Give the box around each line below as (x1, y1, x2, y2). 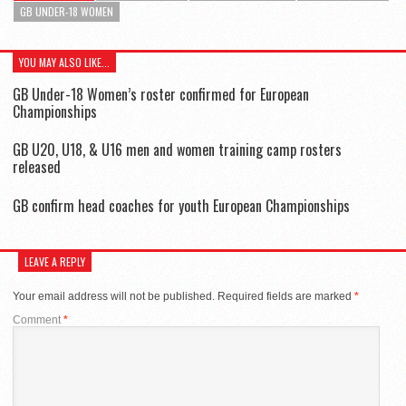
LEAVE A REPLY (24, 253, 85, 269)
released (13, 156, 61, 179)
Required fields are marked (217, 289, 354, 303)
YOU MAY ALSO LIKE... (19, 54, 110, 71)
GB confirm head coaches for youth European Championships (13, 194, 350, 217)
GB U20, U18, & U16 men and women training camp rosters (13, 139, 342, 161)
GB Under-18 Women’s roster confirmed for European (13, 83, 309, 106)
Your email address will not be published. (13, 289, 215, 303)
